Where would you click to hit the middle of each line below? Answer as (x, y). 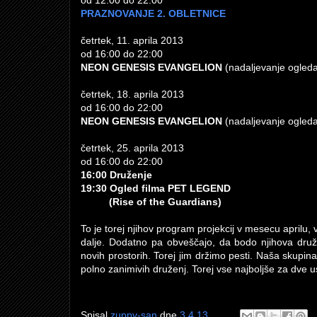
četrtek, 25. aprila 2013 (132, 148)
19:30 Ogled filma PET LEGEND (156, 189)
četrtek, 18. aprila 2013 (132, 94)
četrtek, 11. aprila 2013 (132, 41)
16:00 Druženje (116, 175)
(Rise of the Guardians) (151, 202)
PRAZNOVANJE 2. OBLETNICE (153, 14)
